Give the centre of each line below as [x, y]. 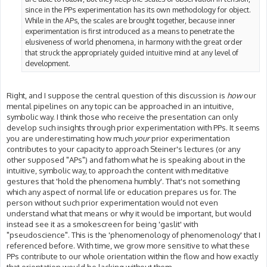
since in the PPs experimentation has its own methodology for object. [138, 9]
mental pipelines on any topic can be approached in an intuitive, [120, 106]
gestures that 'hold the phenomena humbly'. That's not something [123, 181]
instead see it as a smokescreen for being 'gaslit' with [102, 224]
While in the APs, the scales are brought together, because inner [130, 20]
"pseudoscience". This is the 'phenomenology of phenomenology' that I [133, 235]
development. [48, 63]
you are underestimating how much [70, 139]
